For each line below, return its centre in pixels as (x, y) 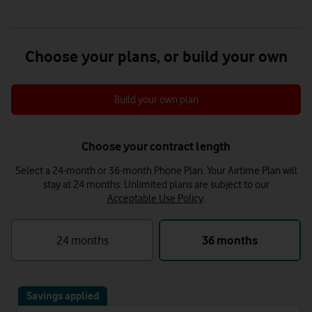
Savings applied (63, 296)
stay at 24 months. (83, 185)
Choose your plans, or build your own (156, 56)
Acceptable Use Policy (155, 198)
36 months (230, 240)
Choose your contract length (156, 146)
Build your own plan (156, 100)
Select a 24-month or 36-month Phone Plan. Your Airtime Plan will (156, 171)
